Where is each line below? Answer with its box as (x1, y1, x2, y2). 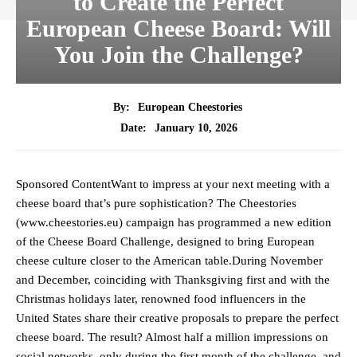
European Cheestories (137, 101, 242, 114)
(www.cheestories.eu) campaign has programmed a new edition (16, 216, 331, 229)
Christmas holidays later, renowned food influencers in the (16, 292, 306, 306)
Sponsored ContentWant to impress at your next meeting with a (16, 178, 330, 191)
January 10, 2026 (154, 121, 237, 134)
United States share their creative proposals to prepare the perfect (16, 312, 339, 325)
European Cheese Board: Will (26, 15, 331, 42)
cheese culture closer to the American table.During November (16, 254, 323, 268)
